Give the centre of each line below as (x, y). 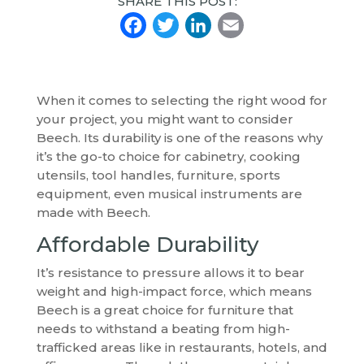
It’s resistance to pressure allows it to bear (170, 273)
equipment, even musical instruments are (169, 194)
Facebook (212, 27)
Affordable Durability (147, 245)
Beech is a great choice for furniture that (165, 310)
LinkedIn (269, 27)
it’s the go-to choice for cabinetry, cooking (168, 157)
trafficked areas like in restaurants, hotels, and (182, 348)
